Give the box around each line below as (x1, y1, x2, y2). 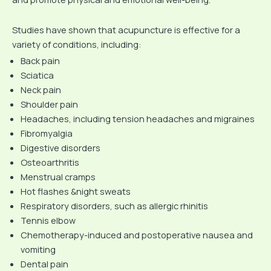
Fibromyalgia (20, 127, 73, 140)
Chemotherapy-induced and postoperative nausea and (20, 229, 253, 241)
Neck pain (20, 83, 61, 96)
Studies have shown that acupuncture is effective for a (12, 23, 240, 36)
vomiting (20, 243, 56, 256)
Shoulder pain (20, 98, 78, 111)
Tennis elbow (20, 214, 76, 227)
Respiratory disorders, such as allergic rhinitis (20, 200, 208, 212)
